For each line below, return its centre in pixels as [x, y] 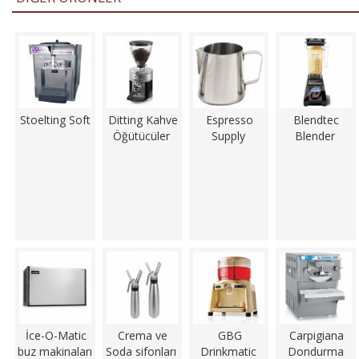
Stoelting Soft [56, 119]
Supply [228, 135]
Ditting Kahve [143, 119]
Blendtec [317, 119]
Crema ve [143, 335]
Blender [315, 135]
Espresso [230, 119]
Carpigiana [316, 335]
